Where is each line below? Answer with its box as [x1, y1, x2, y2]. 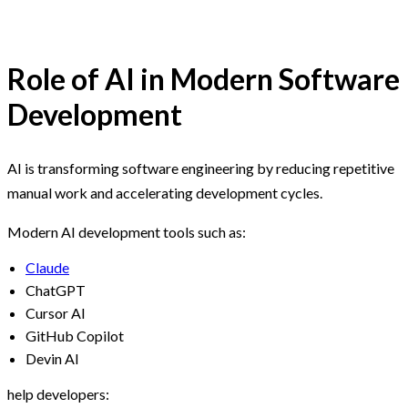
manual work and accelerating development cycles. [7, 184, 322, 202]
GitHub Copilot [25, 327, 124, 345]
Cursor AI [25, 304, 86, 322]
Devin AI [25, 350, 79, 368]
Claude [25, 259, 69, 277]
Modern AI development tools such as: [7, 223, 246, 241]
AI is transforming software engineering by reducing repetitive [7, 159, 394, 178]
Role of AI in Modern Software [7, 60, 400, 97]
